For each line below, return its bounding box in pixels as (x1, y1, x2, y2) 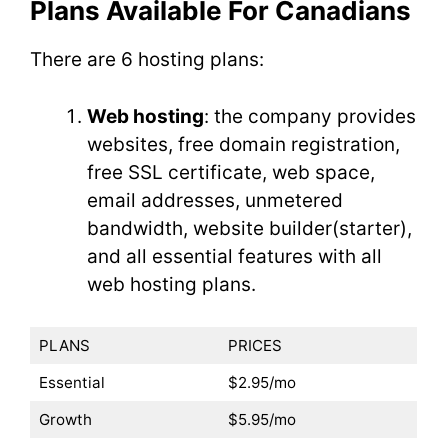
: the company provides (204, 104, 416, 128)
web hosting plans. (87, 272, 261, 296)
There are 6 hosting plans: (30, 48, 269, 71)
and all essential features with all (87, 244, 382, 268)
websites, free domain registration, (87, 132, 400, 156)
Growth (38, 410, 96, 429)
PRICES (227, 336, 286, 355)
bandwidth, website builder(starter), (87, 216, 412, 240)
